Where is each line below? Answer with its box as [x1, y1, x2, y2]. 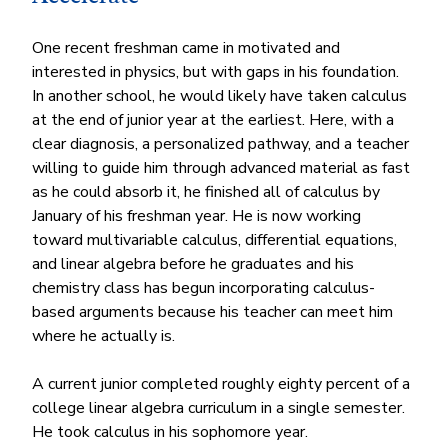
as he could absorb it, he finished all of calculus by [32, 180, 385, 203]
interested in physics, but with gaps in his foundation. [32, 60, 404, 83]
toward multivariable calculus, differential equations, [32, 228, 402, 251]
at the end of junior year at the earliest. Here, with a [32, 108, 399, 131]
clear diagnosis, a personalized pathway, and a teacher [32, 132, 414, 155]
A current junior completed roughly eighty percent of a [32, 372, 415, 395]
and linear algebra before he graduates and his [32, 252, 359, 275]
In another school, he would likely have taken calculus [32, 84, 412, 107]
